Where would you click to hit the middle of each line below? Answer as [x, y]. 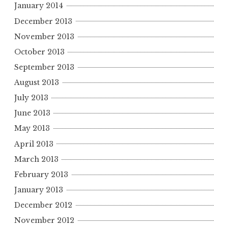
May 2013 [32, 129]
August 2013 [37, 83]
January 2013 [39, 190]
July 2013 [31, 98]
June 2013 [32, 113]
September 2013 [44, 67]
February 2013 [41, 174]
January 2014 [39, 6]
